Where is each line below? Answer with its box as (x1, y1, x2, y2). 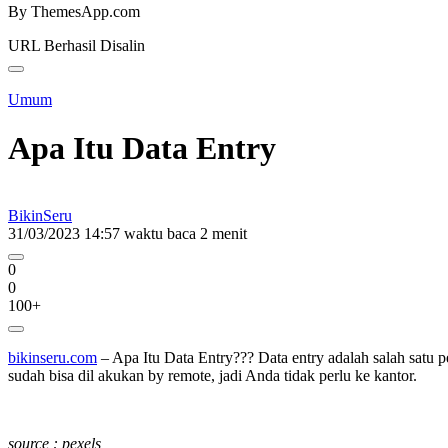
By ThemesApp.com (8, 3, 140, 20)
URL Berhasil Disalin (8, 37, 145, 54)
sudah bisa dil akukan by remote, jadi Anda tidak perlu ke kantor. (8, 366, 417, 384)
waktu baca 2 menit (124, 224, 247, 242)
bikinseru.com (8, 348, 97, 366)
